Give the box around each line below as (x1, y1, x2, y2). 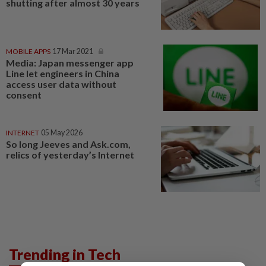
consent (6, 88, 42, 100)
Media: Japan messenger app (6, 56, 134, 68)
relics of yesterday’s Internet (6, 148, 134, 160)
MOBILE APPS (6, 46, 50, 56)
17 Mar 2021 (52, 46, 93, 56)
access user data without (6, 78, 116, 90)
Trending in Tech (9, 245, 121, 264)
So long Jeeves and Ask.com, (6, 138, 131, 150)
